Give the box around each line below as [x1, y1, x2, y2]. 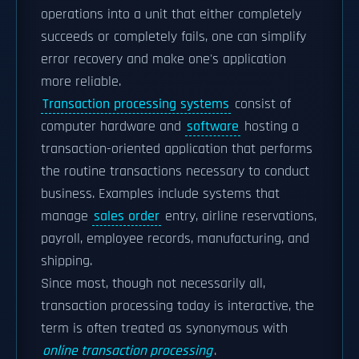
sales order [94, 208, 159, 225]
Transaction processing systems [42, 95, 229, 113]
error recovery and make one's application [41, 50, 286, 68]
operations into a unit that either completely [41, 6, 301, 23]
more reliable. [41, 73, 121, 91]
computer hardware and [41, 118, 185, 135]
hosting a [240, 118, 299, 135]
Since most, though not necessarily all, [41, 275, 265, 292]
